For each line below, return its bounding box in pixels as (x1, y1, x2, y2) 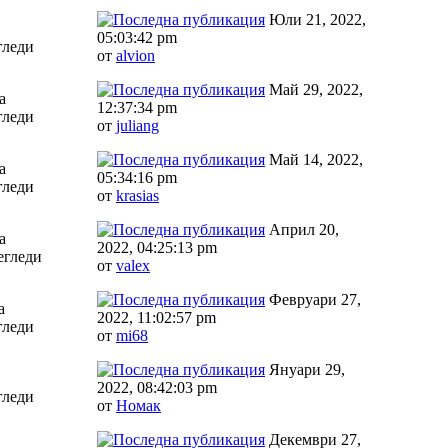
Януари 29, (265, 360, 345, 378)
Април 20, (265, 220, 339, 238)
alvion (116, 46, 155, 64)
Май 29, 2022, (265, 80, 363, 98)
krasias (116, 186, 159, 204)
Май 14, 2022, (265, 150, 363, 168)
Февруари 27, (265, 290, 361, 308)
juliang (116, 116, 159, 134)
